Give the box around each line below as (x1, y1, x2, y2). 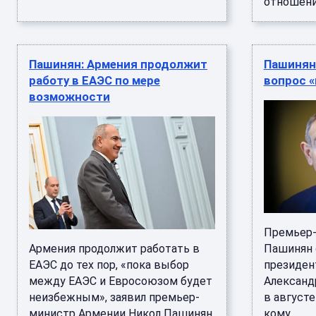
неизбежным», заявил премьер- (29, 291, 200, 304)
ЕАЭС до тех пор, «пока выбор (29, 258, 189, 272)
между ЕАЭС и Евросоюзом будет (29, 274, 212, 288)
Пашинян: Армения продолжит (29, 57, 207, 71)
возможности (29, 90, 110, 104)
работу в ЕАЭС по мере (29, 73, 160, 87)
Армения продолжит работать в (29, 242, 200, 255)
